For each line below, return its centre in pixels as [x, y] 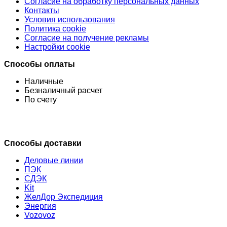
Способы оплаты [40, 64]
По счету [41, 99]
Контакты [42, 10]
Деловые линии [54, 160]
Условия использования [70, 19]
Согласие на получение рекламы [87, 37]
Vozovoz [40, 215]
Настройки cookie [57, 47]
